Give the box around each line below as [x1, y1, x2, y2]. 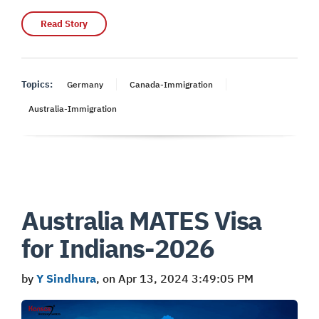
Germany [67, 79, 103, 90]
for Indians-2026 [21, 231, 214, 266]
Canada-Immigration [130, 79, 213, 90]
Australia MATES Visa [21, 204, 262, 238]
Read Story [41, 18, 88, 31]
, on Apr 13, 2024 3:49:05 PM [96, 271, 253, 286]
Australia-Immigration [28, 103, 117, 115]
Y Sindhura [36, 271, 96, 286]
